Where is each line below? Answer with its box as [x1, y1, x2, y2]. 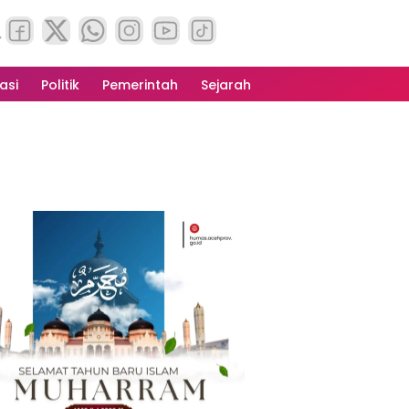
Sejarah [201, 76, 251, 95]
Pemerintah [102, 76, 178, 95]
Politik [41, 76, 79, 95]
